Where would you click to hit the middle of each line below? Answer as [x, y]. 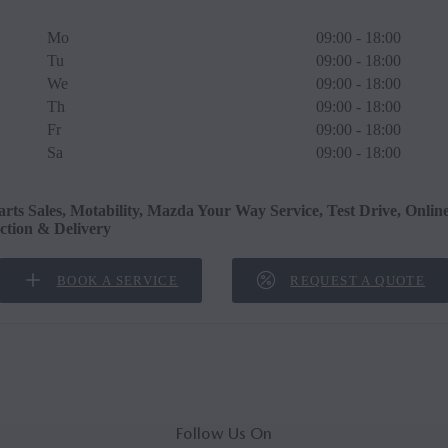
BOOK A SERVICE [117, 280]
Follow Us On [224, 433]
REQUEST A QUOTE [358, 280]
